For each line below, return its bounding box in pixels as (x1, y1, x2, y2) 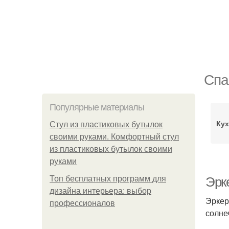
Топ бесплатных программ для (50, 174, 166, 183)
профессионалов (50, 199, 115, 208)
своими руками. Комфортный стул (50, 132, 179, 141)
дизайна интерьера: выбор (50, 187, 151, 195)
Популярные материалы (50, 102, 144, 112)
